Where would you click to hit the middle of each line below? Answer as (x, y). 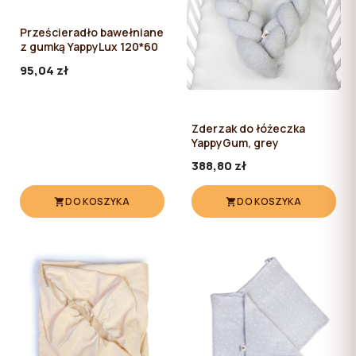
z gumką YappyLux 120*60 (89, 47)
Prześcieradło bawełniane (92, 33)
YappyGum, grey (235, 142)
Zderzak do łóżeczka (248, 128)
